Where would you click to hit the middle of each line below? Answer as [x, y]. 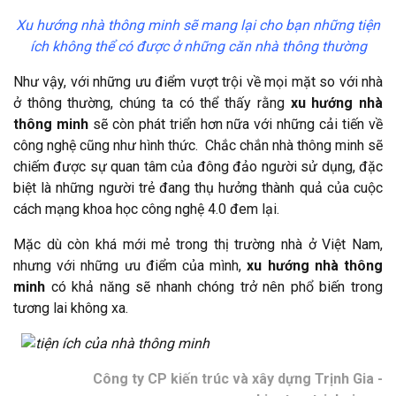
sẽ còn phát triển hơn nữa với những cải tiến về [236, 124]
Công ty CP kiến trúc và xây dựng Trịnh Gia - [238, 378]
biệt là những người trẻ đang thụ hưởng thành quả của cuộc [198, 187]
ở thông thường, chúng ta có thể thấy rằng [152, 103]
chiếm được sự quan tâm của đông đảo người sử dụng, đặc [198, 166]
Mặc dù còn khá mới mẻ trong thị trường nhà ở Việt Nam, [198, 244]
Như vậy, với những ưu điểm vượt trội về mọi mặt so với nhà [198, 81]
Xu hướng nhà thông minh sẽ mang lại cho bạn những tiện [198, 25]
